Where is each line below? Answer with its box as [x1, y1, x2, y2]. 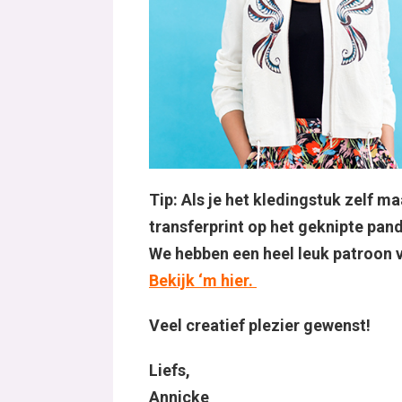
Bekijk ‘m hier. [149, 271, 257, 290]
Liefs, [149, 361, 190, 380]
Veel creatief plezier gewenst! [149, 316, 374, 335]
